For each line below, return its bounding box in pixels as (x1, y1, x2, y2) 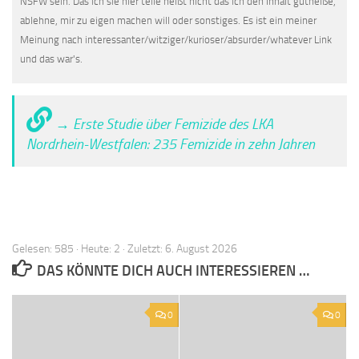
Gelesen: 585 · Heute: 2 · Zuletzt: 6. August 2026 (12, 242, 237, 256)
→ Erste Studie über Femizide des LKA (52, 115, 273, 133)
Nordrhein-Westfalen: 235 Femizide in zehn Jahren (26, 135, 315, 153)
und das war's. (20, 53, 83, 65)
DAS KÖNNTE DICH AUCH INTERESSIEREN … (36, 262, 309, 280)
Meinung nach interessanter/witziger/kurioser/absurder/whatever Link (20, 34, 332, 46)
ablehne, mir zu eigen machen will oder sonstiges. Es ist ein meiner (20, 14, 317, 26)
